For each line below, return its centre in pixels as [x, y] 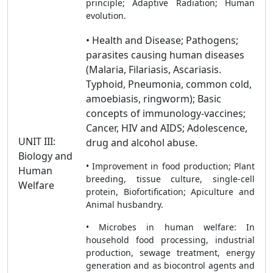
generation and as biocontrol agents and [170, 265]
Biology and [45, 156]
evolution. [106, 16]
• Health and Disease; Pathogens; [162, 40]
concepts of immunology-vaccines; [166, 113]
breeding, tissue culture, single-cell [170, 179]
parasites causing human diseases [165, 55]
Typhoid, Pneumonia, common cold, [169, 84]
